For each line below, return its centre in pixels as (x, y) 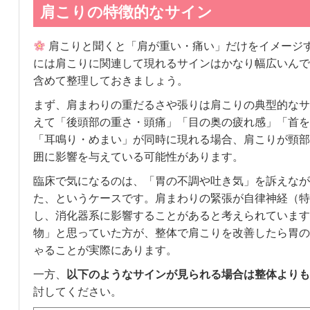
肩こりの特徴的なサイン (126, 12)
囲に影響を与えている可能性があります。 (138, 157)
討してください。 (77, 292)
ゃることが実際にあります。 (105, 250)
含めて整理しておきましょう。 (110, 81)
